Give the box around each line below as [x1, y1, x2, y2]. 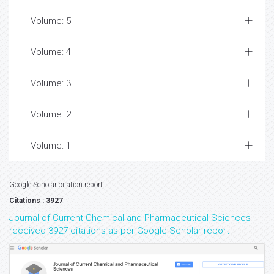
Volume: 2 [31, 109, 71, 120]
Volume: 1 [31, 140, 71, 152]
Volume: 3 [31, 78, 71, 89]
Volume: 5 [31, 15, 71, 27]
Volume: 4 [31, 46, 71, 58]
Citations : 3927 [9, 196, 63, 206]
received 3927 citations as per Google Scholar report [9, 225, 229, 237]
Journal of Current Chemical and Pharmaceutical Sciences [9, 212, 251, 224]
